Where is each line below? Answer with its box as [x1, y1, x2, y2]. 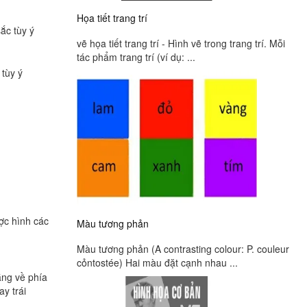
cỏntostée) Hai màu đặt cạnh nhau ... [77, 256, 238, 270]
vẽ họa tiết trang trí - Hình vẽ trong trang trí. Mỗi [77, 36, 285, 50]
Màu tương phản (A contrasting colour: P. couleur [77, 242, 289, 256]
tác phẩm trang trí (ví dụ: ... [77, 49, 195, 64]
